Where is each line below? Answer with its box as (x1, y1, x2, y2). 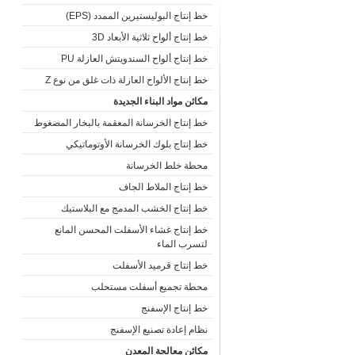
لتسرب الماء (156, 239, 208, 250)
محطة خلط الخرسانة (125, 160, 208, 171)
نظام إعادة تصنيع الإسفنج (109, 324, 208, 335)
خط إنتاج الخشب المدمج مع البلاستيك (60, 203, 208, 214)
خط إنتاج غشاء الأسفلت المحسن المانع (54, 224, 208, 235)
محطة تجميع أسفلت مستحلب (90, 281, 208, 292)
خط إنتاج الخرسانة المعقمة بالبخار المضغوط (33, 117, 208, 128)
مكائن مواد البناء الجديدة (113, 96, 208, 107)
